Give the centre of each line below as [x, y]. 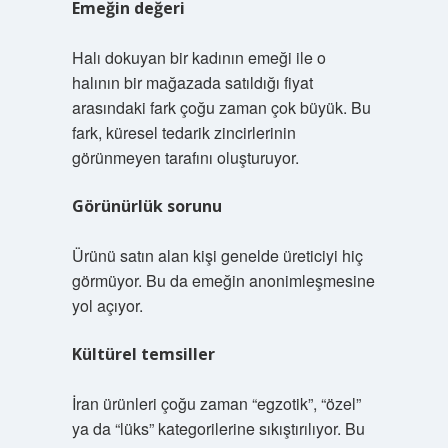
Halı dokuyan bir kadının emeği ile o [198, 57]
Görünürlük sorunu [146, 206]
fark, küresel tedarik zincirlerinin [183, 132]
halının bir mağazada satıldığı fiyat [192, 82]
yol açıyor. [107, 305]
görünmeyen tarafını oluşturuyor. [185, 157]
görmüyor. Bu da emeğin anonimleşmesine [223, 280]
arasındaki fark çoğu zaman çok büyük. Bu [221, 107]
